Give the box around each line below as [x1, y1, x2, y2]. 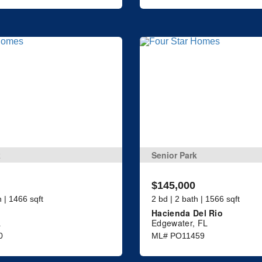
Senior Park [151, 149, 197, 161]
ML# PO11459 [151, 231, 205, 241]
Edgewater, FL [151, 217, 208, 229]
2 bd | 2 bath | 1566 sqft [151, 194, 240, 204]
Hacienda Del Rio [151, 207, 223, 219]
